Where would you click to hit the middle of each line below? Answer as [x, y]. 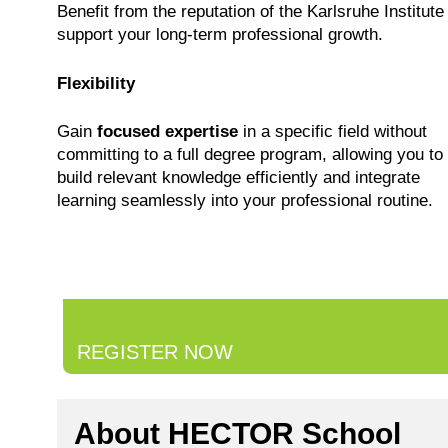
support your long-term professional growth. [220, 35]
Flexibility [96, 83]
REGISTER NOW [154, 351]
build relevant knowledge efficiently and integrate [238, 178]
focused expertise [167, 132]
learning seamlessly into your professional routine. [245, 201]
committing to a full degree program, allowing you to [250, 155]
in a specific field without [332, 132]
